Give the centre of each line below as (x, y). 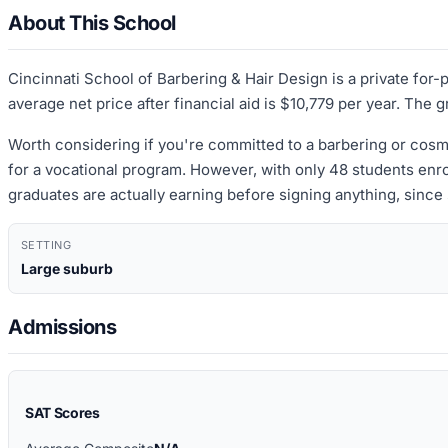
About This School (92, 22)
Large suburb (67, 268)
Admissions (62, 327)
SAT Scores (62, 413)
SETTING (46, 244)
